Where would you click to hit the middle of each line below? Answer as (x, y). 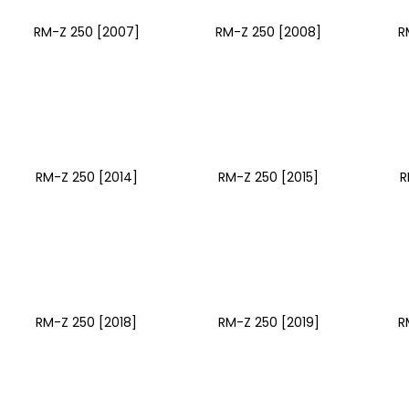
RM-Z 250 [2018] (87, 322)
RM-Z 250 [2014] (86, 177)
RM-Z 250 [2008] (269, 31)
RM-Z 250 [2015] (269, 177)
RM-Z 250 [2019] (268, 322)
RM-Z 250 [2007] (86, 31)
